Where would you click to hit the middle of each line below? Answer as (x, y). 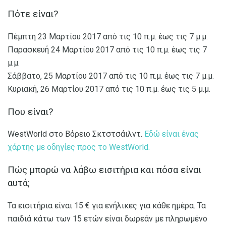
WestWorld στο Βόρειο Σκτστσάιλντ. (76, 134)
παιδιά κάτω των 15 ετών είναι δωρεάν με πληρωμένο (107, 218)
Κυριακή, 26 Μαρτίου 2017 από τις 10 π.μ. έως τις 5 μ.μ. (109, 89)
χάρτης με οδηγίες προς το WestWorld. (79, 147)
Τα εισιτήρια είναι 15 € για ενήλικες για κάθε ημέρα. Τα (107, 205)
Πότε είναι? (33, 14)
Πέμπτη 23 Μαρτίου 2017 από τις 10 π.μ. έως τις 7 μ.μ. (108, 36)
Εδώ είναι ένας (172, 134)
